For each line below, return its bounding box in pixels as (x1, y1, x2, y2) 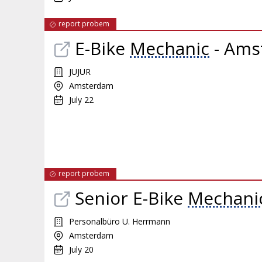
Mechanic (130, 36, 209, 60)
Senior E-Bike (75, 186, 188, 210)
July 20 (69, 244, 94, 255)
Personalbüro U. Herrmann (69, 216, 170, 227)
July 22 (69, 94, 94, 105)
